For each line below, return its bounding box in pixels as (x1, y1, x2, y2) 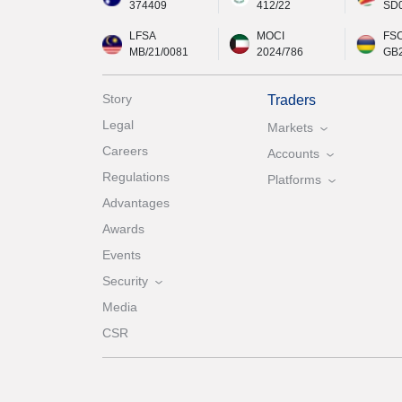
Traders (267, 92, 316, 109)
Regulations (102, 170, 170, 185)
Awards (102, 222, 144, 237)
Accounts (267, 146, 319, 162)
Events (102, 248, 141, 263)
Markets (267, 120, 313, 135)
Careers (102, 144, 148, 159)
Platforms (267, 172, 321, 188)
